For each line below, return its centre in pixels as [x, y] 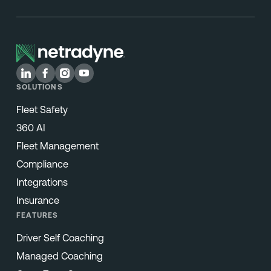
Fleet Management [57, 146]
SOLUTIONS [39, 87]
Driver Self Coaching [60, 237]
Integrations [42, 182]
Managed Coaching [59, 256]
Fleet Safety [42, 110]
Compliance [42, 164]
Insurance [38, 200]
